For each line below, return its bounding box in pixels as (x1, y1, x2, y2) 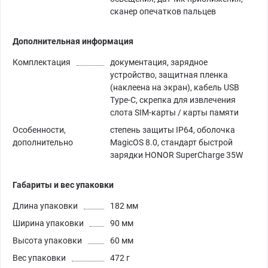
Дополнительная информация (13, 36, 133, 46)
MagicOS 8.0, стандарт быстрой (110, 137, 233, 147)
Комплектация (13, 57, 71, 67)
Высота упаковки (13, 235, 82, 245)
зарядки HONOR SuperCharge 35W (110, 150, 243, 160)
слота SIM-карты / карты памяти (110, 107, 239, 117)
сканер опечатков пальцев (110, 6, 216, 16)
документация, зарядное (110, 57, 208, 67)
